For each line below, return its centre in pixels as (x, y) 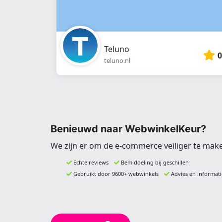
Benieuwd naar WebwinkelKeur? (128, 129)
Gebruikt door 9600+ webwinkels (116, 173)
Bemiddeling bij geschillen (155, 162)
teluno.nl (117, 60)
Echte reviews (91, 162)
